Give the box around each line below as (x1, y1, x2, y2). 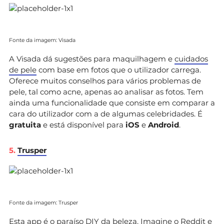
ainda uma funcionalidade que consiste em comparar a (9, 97, 215, 107)
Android (148, 119, 179, 129)
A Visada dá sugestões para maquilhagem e (9, 53, 174, 63)
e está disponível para (41, 119, 125, 129)
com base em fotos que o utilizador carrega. (36, 64, 201, 74)
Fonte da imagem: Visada (9, 36, 75, 43)
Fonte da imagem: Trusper (9, 199, 78, 206)
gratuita (9, 119, 41, 129)
